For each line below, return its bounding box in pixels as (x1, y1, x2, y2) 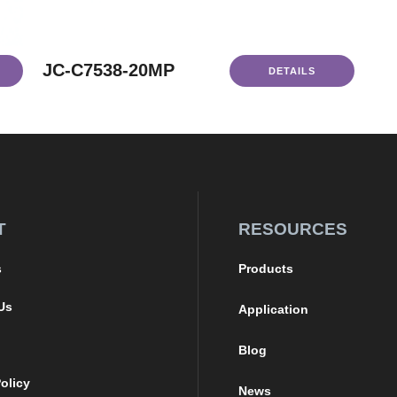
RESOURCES (238, 220, 347, 238)
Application (238, 302, 308, 316)
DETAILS (269, 66, 316, 76)
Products (238, 261, 293, 276)
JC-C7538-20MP (43, 59, 175, 80)
